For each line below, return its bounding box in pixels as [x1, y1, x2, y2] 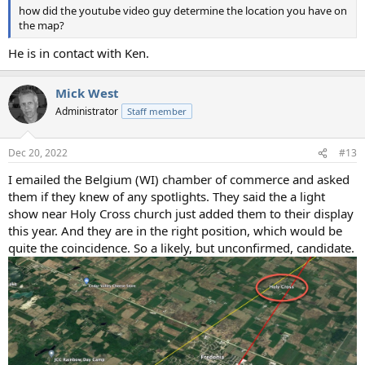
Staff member [127, 104, 187, 117]
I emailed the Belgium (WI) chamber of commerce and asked [8, 171, 350, 188]
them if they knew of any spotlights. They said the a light [8, 188, 325, 205]
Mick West [55, 84, 119, 101]
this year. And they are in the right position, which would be [8, 222, 342, 240]
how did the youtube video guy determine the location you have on [19, 3, 347, 19]
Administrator [55, 103, 118, 118]
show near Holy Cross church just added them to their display [8, 205, 354, 222]
